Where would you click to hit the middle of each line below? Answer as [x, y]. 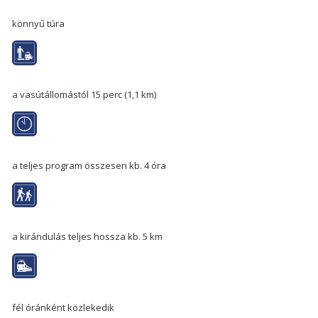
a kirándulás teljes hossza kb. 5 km [87, 236]
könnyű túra [38, 23]
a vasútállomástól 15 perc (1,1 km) [84, 94]
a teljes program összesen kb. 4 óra [89, 165]
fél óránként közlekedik [63, 307]
